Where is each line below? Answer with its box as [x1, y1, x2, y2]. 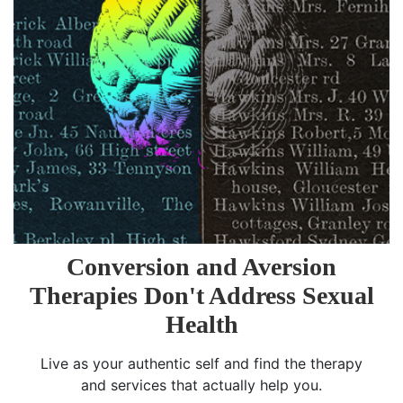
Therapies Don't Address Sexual [29, 282, 374, 310]
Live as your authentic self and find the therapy [40, 354, 363, 373]
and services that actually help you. [81, 376, 322, 395]
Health [165, 310, 238, 339]
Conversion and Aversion [67, 253, 336, 282]
